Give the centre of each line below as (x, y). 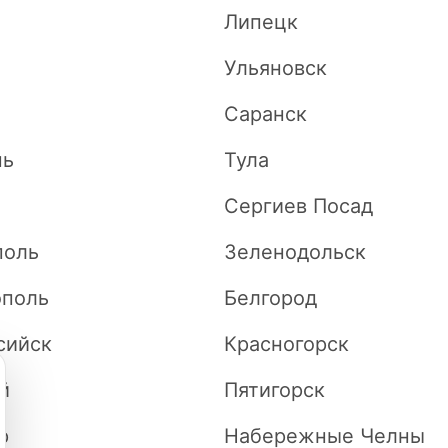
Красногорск (286, 344)
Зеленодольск (295, 252)
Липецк (261, 22)
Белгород (270, 298)
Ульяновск (275, 68)
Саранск (265, 114)
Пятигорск (274, 390)
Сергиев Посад (298, 206)
